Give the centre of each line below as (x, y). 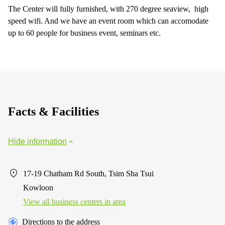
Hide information (37, 141)
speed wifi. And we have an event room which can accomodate (108, 21)
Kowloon (38, 187)
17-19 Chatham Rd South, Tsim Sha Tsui (88, 173)
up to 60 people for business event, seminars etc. (84, 33)
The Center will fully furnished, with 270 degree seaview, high (108, 9)
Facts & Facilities (53, 111)
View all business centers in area (74, 201)
